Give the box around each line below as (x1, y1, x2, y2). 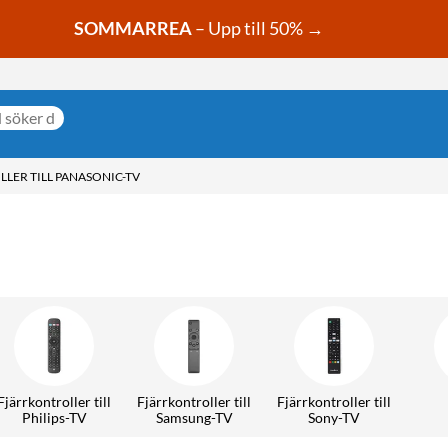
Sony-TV (308, 408, 360, 426)
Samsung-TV (155, 408, 233, 426)
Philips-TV (21, 408, 87, 426)
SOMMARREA (73, 17, 192, 40)
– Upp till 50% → (191, 17, 327, 40)
